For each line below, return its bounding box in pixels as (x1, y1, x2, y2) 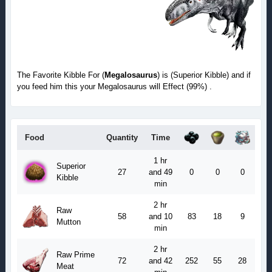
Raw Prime (56, 250, 95, 260)
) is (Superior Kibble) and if (157, 70, 251, 80)
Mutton (56, 217, 81, 227)
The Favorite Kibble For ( (16, 70, 104, 80)
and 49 (148, 168, 172, 177)
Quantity (106, 133, 138, 143)
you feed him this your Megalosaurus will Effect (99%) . (16, 81, 212, 91)
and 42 (148, 256, 172, 266)
